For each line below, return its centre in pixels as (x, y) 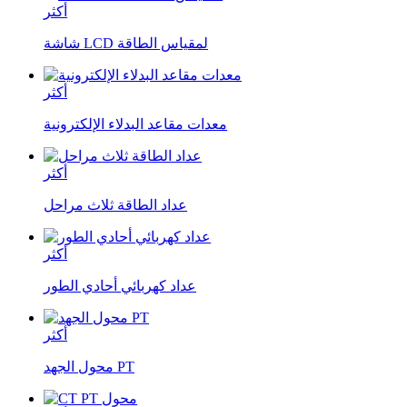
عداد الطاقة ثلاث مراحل (115, 204)
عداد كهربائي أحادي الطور (120, 285)
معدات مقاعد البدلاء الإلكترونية (135, 124)
